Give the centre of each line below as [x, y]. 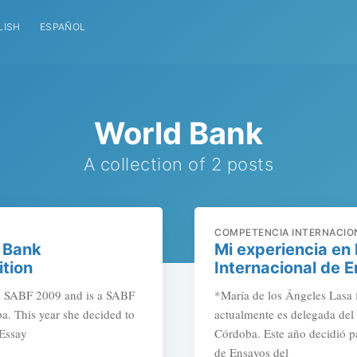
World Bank [178, 133]
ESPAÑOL [63, 27]
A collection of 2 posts [178, 165]
